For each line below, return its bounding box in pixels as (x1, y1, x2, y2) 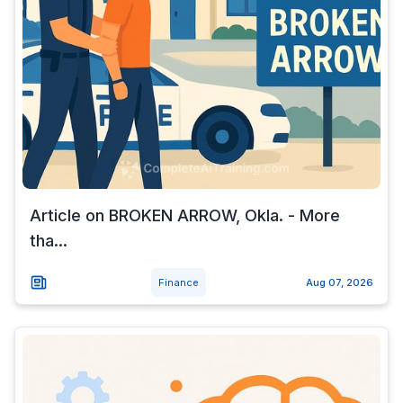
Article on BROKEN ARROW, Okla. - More (30, 206, 340, 225)
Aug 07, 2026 (306, 276, 373, 289)
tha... (30, 231, 67, 250)
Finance (158, 276, 199, 289)
